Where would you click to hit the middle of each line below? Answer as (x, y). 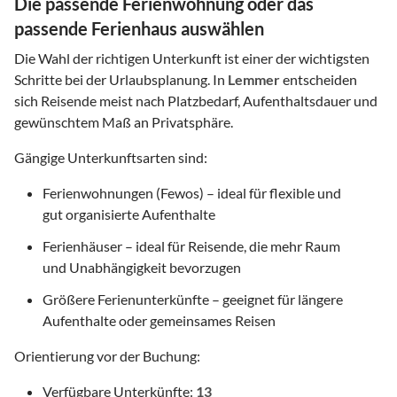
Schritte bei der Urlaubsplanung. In (121, 79)
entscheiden (319, 79)
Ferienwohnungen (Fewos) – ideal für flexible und (192, 192)
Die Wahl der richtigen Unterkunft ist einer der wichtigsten (192, 58)
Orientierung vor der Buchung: (107, 355)
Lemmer (254, 79)
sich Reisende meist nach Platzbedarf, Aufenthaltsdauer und (196, 100)
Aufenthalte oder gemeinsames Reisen (159, 320)
